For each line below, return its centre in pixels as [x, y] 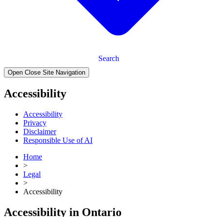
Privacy [35, 123]
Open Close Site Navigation [46, 72]
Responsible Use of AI [58, 140]
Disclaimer [40, 131]
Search [108, 58]
